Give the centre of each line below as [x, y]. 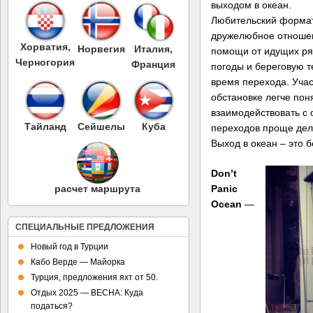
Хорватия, [45, 46]
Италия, [153, 49]
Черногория [45, 62]
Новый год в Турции [70, 247]
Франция [153, 64]
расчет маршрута [97, 188]
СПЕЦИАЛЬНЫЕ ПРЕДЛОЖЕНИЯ [85, 227]
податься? [52, 306]
